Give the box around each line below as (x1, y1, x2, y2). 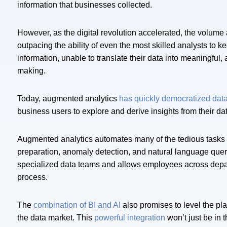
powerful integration (94, 213, 165, 222)
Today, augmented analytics (17, 94, 119, 103)
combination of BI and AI (33, 201, 121, 210)
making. (17, 66, 46, 75)
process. (17, 173, 48, 182)
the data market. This (17, 213, 94, 222)
